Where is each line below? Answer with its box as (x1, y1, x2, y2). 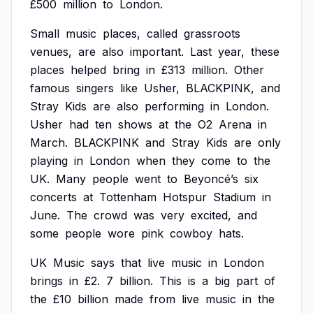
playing (30, 154, 68, 168)
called (147, 27, 177, 41)
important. (130, 45, 184, 59)
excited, (191, 208, 231, 222)
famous (30, 81, 70, 95)
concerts (30, 190, 77, 204)
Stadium (213, 190, 256, 204)
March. (30, 136, 68, 150)
